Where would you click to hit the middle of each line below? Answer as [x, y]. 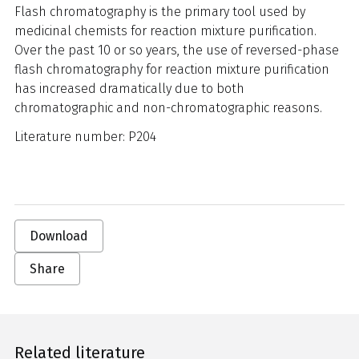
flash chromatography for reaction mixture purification [172, 69]
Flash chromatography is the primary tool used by [160, 12]
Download [59, 236]
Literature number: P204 [85, 137]
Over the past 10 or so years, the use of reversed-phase [177, 50]
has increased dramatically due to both [129, 89]
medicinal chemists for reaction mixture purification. [165, 31]
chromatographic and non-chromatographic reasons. [170, 108]
